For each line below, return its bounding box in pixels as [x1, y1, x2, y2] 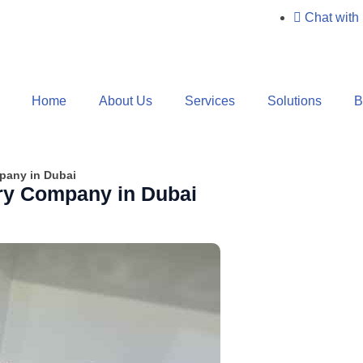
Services [184, 94, 235, 108]
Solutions [267, 94, 322, 108]
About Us [98, 94, 152, 108]
